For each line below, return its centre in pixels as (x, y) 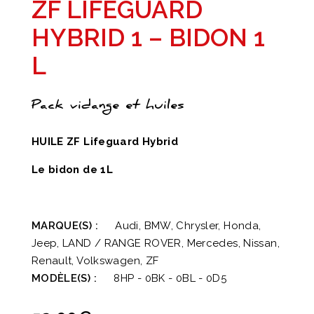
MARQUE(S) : (64, 226)
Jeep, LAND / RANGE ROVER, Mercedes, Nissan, (155, 244)
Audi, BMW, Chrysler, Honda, (186, 226)
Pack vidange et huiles (107, 107)
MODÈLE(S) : (64, 279)
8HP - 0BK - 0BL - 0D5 (169, 279)
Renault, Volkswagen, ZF (95, 261)
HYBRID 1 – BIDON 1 (148, 38)
